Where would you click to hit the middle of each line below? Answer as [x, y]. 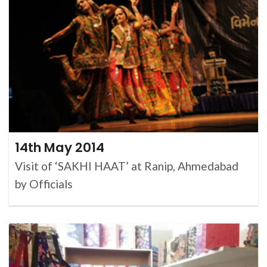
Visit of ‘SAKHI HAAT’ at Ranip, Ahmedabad [127, 166]
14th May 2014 [60, 147]
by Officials [45, 184]
